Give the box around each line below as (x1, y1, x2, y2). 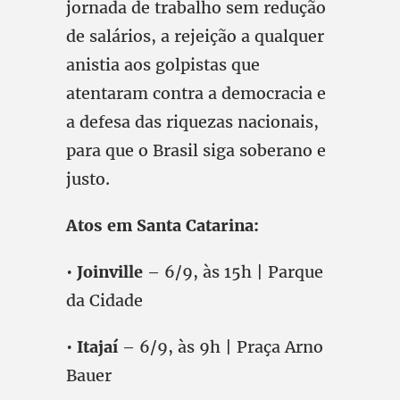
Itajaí (72, 337, 118, 357)
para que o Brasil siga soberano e (66, 140, 326, 161)
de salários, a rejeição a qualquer (66, 26, 324, 46)
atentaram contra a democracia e (66, 83, 326, 104)
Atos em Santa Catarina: (66, 215, 259, 236)
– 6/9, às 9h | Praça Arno (118, 337, 323, 357)
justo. (66, 169, 110, 189)
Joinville (72, 262, 143, 282)
